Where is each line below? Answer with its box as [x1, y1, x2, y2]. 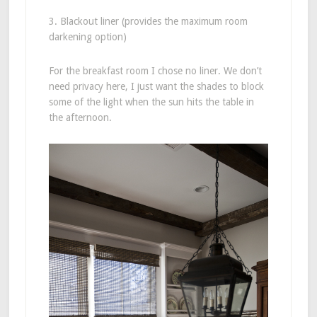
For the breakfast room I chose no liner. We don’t [48, 64, 262, 76]
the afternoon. [48, 111, 112, 123]
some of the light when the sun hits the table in [48, 96, 254, 108]
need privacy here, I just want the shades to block [48, 80, 264, 92]
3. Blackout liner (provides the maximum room [48, 15, 248, 27]
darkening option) [48, 30, 127, 42]
